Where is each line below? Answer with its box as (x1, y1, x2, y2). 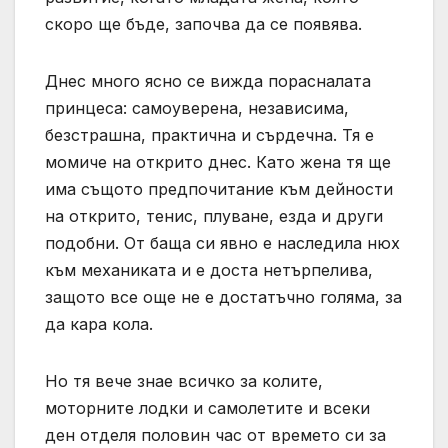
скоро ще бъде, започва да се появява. (45, 14, 362, 35)
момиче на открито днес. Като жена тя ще (45, 152, 391, 173)
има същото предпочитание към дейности (45, 179, 393, 200)
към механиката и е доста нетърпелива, (45, 260, 373, 281)
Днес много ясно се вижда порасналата (45, 71, 371, 92)
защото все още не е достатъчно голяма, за (45, 287, 402, 308)
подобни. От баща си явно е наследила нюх (45, 233, 400, 254)
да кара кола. (45, 314, 153, 335)
